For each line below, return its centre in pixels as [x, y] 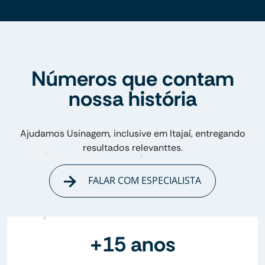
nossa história [132, 99]
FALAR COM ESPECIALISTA [143, 181]
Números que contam [132, 79]
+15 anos [132, 244]
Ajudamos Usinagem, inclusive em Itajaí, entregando [132, 134]
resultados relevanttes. [132, 148]
